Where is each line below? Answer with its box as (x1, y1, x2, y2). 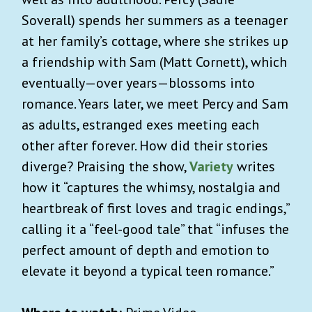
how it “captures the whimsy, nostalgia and (22, 178, 281, 196)
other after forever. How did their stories (22, 136, 268, 155)
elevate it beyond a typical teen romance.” (22, 261, 274, 280)
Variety (189, 157, 233, 175)
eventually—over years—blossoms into (22, 73, 255, 92)
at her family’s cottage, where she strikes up (22, 31, 288, 50)
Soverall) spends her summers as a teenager (22, 10, 288, 29)
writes (233, 157, 275, 175)
